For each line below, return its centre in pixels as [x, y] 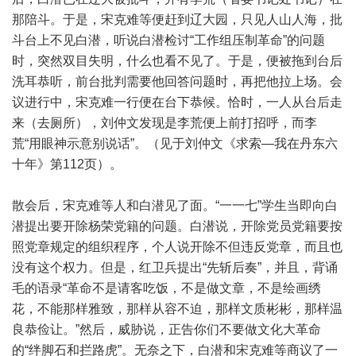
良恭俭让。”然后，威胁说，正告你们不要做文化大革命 [166, 329]
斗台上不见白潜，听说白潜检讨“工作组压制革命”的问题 [168, 40]
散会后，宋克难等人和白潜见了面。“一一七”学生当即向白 [175, 205]
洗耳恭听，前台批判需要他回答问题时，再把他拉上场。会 [177, 81]
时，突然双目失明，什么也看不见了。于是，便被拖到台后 [177, 61]
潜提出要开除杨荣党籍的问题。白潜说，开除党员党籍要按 [177, 226]
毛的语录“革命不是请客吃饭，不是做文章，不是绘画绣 [166, 288]
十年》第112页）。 [67, 164]
